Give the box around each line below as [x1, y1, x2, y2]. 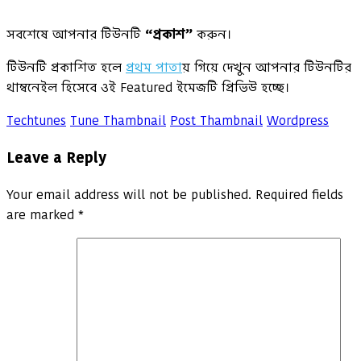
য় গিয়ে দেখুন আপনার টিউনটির [182, 58, 351, 77]
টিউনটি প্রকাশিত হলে [6, 58, 126, 77]
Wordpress [267, 111, 329, 131]
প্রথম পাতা [126, 58, 182, 77]
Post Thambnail [170, 111, 263, 131]
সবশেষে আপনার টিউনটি [6, 25, 145, 44]
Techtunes [6, 111, 66, 131]
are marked [6, 205, 78, 224]
